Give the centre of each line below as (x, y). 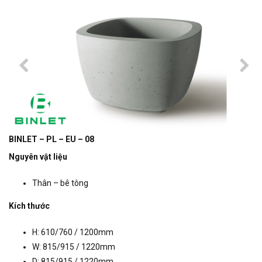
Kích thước (29, 206)
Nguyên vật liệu (38, 157)
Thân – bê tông (60, 183)
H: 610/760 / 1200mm (73, 232)
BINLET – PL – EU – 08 (51, 139)
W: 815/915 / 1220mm (74, 247)
